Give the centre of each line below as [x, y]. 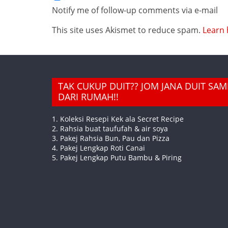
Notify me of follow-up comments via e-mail [135, 10]
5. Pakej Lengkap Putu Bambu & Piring [117, 158]
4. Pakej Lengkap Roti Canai [98, 148]
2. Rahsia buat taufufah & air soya [110, 129]
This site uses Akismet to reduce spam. [127, 30]
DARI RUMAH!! [88, 97]
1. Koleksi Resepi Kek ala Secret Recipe [118, 119]
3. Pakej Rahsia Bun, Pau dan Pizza [111, 138]
